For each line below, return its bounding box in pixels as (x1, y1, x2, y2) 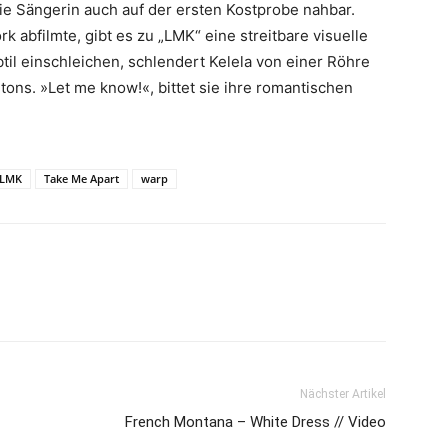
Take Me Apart (44, 171, 119, 187)
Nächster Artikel (300, 387, 386, 402)
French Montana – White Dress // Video (125, 413, 386, 432)
